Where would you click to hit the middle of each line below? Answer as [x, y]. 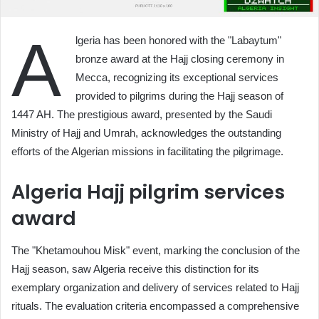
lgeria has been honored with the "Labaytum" [178, 41]
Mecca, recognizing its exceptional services [177, 78]
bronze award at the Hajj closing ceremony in [180, 59]
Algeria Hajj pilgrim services [148, 192]
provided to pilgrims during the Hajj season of [179, 96]
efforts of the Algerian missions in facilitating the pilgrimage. [147, 152]
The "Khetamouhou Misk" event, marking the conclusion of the [156, 250]
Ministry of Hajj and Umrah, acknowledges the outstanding [146, 133]
